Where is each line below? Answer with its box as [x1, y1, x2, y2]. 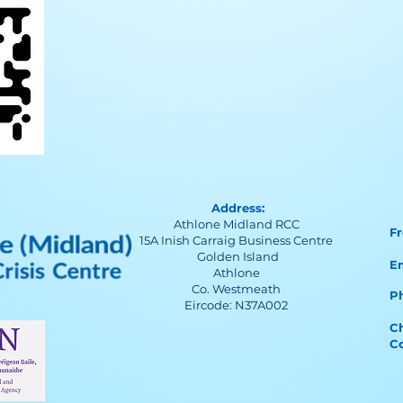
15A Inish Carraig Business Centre [139, 233, 336, 247]
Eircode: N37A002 [184, 298, 291, 312]
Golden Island [196, 249, 279, 264]
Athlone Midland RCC [173, 217, 302, 231]
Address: [210, 201, 264, 215]
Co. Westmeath [192, 282, 283, 296]
